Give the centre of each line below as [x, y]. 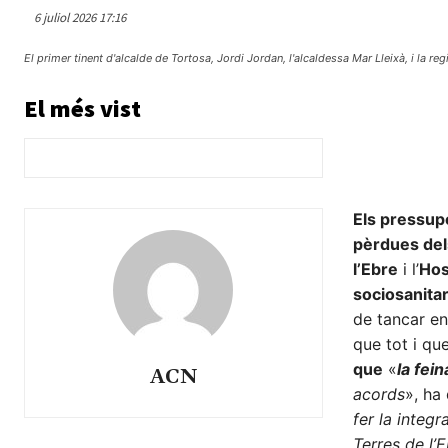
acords [378, 394]
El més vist [82, 109]
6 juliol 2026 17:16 [80, 18]
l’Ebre [375, 269]
